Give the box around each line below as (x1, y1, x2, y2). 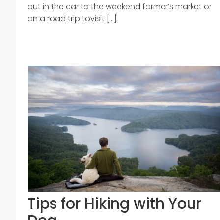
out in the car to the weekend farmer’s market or (27, 1, 212, 12)
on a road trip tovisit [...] (27, 13, 117, 24)
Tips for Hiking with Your (27, 193, 201, 214)
